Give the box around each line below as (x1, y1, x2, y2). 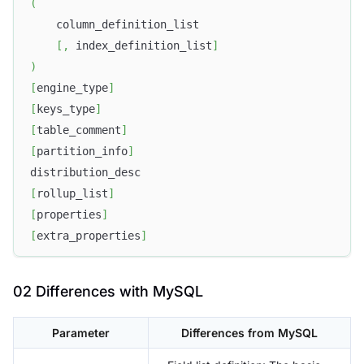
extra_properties (37, 229, 141, 243)
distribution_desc (30, 166, 141, 180)
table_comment (37, 123, 121, 137)
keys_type (37, 102, 95, 116)
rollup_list (37, 187, 108, 201)
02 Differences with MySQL (13, 282, 203, 300)
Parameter (52, 325, 110, 340)
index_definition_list (69, 39, 212, 53)
